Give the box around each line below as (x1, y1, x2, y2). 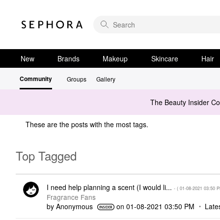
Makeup (103, 54, 128, 63)
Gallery (96, 75, 115, 83)
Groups (67, 75, 86, 83)
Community (20, 74, 52, 83)
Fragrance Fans (46, 192, 96, 202)
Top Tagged (16, 146, 77, 164)
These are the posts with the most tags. (26, 119, 148, 129)
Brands (57, 54, 80, 63)
